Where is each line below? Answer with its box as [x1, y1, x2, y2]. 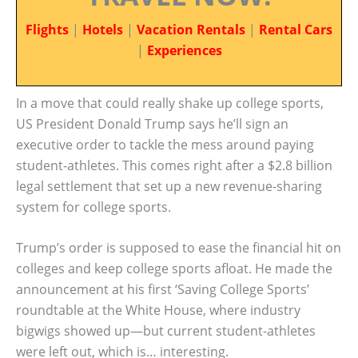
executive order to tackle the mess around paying [16, 135, 314, 153]
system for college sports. [16, 197, 171, 216]
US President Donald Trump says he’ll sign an [16, 114, 288, 133]
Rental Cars [259, 21, 332, 38]
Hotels [82, 21, 123, 38]
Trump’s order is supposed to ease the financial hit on [16, 239, 341, 257]
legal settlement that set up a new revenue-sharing [16, 177, 322, 195]
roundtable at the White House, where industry [16, 301, 300, 320]
